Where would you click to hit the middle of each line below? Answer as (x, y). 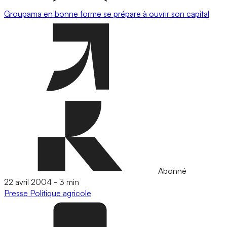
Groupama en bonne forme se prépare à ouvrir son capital (107, 14)
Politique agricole (61, 193)
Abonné (171, 171)
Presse (17, 193)
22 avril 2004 (28, 182)
